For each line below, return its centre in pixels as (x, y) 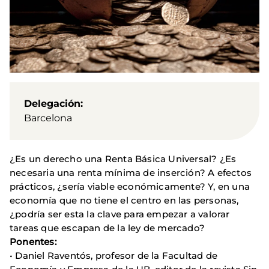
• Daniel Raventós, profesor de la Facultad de (114, 256)
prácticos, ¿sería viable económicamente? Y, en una (130, 187)
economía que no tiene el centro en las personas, (124, 201)
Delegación (52, 104)
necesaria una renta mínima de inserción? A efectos (131, 173)
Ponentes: (33, 242)
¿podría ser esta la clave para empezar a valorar (120, 214)
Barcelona (48, 118)
